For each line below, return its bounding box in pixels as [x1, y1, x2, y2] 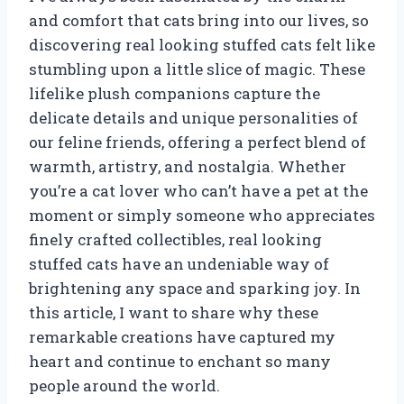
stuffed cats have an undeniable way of [29, 252, 329, 274]
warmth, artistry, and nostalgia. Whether [29, 155, 346, 177]
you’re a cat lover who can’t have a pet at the [29, 179, 368, 201]
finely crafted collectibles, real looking [29, 228, 322, 250]
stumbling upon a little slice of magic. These [29, 58, 365, 79]
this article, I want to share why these [29, 301, 318, 323]
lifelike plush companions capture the [29, 82, 320, 104]
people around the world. [29, 374, 220, 396]
